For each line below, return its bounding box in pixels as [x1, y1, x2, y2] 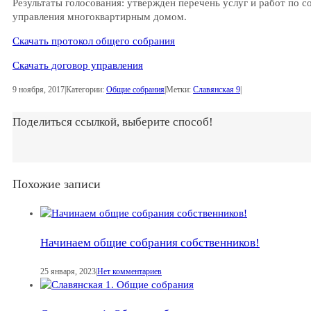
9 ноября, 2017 [12, 84, 65, 94]
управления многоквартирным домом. [12, 10, 187, 22]
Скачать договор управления [12, 59, 143, 71]
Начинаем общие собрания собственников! [40, 235, 260, 249]
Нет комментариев [97, 267, 162, 277]
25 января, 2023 [40, 267, 96, 277]
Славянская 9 [193, 84, 240, 94]
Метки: [166, 84, 193, 94]
